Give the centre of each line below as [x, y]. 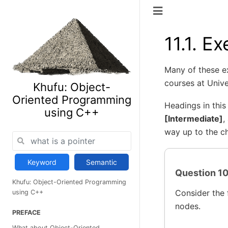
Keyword [42, 162]
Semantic [102, 162]
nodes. [188, 206]
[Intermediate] [194, 119]
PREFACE [26, 212]
